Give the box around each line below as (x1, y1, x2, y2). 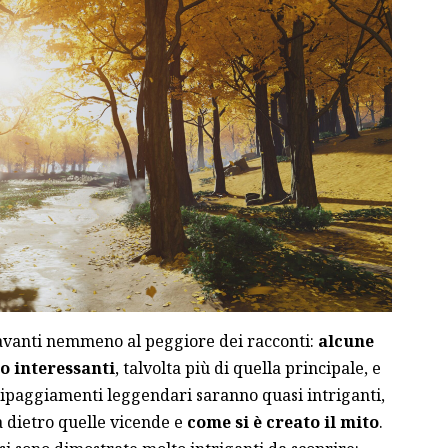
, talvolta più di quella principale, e (114, 356, 381, 379)
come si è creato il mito (186, 410, 379, 433)
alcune (317, 329, 374, 352)
